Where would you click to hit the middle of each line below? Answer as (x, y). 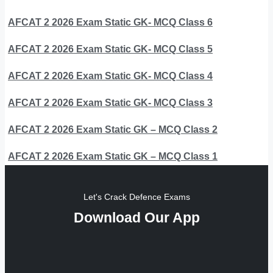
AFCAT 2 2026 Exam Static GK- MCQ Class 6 (110, 22)
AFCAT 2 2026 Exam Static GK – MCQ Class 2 (113, 129)
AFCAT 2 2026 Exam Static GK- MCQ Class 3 (110, 102)
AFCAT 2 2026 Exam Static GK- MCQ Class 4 (110, 76)
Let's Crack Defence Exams (136, 197)
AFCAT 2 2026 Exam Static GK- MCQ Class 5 (110, 49)
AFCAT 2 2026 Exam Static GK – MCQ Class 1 (113, 156)
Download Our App (136, 217)
